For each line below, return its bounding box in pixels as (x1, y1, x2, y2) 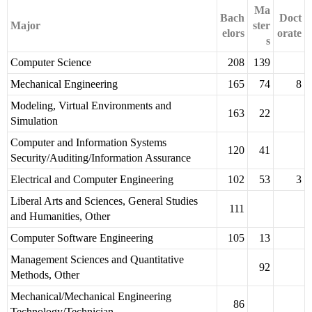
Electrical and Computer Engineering (10, 173, 173, 186)
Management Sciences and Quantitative (10, 253, 184, 266)
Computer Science (10, 56, 91, 69)
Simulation (10, 115, 58, 127)
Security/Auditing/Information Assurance (10, 152, 191, 164)
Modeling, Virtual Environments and (10, 100, 171, 112)
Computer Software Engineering (10, 232, 153, 244)
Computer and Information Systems (10, 136, 166, 149)
